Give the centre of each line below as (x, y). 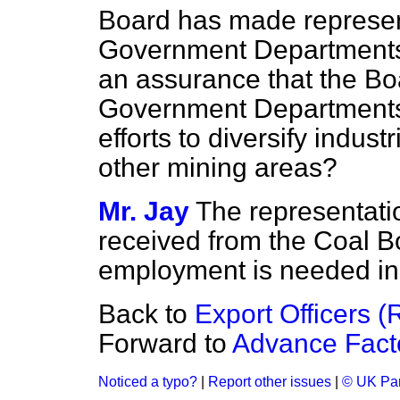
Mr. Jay (144, 211)
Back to (146, 314)
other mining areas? (218, 167)
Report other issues (270, 382)
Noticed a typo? (148, 382)
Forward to (165, 343)
